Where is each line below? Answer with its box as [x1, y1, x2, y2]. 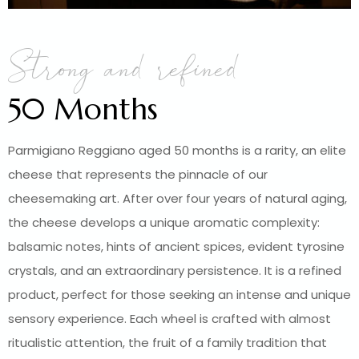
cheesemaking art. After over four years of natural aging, [8, 189, 347, 207]
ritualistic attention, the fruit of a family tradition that [8, 333, 327, 351]
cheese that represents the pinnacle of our [8, 165, 268, 183]
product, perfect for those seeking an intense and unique [8, 285, 351, 303]
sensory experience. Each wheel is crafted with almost [8, 309, 331, 327]
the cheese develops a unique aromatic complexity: [8, 213, 320, 231]
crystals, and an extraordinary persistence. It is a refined [8, 261, 341, 279]
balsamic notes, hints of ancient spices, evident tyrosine [8, 237, 345, 255]
